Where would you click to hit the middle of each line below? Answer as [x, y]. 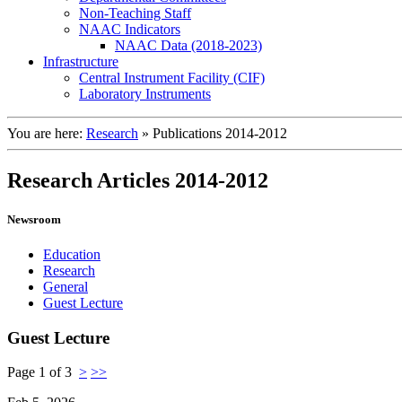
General [66, 286]
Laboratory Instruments [145, 93]
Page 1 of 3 [43, 372]
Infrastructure [81, 61]
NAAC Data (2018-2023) [188, 45]
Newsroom [34, 219]
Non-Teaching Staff [135, 13]
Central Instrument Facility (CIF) [172, 77]
